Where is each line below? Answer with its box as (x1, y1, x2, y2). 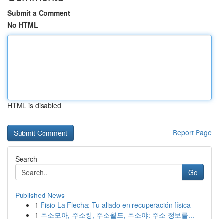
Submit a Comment (7, 8, 70, 18)
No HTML (7, 20, 38, 30)
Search (15, 154, 37, 164)
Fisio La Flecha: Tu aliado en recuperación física (41, 200, 191, 210)
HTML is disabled (7, 100, 61, 110)
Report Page (173, 128, 212, 137)
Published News (15, 190, 65, 200)
